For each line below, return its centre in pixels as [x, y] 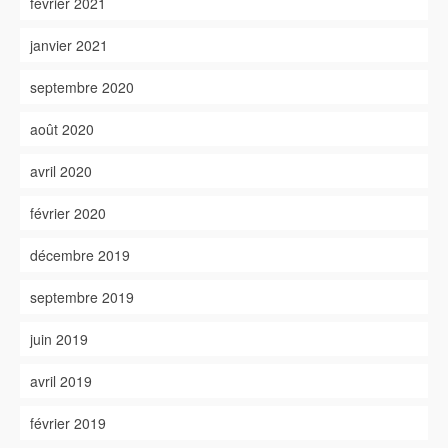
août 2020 [62, 129]
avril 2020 [61, 171]
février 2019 [68, 423]
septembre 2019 [82, 297]
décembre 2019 [80, 255]
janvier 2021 [69, 45]
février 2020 [68, 213]
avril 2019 [61, 381]
